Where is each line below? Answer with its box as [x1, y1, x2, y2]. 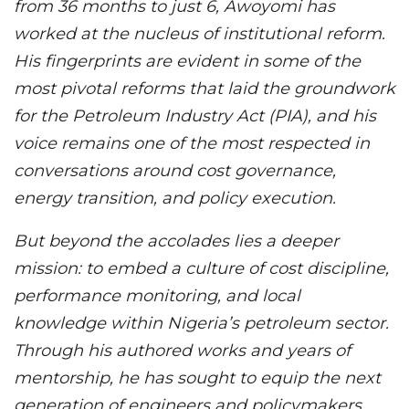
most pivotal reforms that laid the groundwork [14, 78, 395, 99]
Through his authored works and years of [14, 340, 351, 361]
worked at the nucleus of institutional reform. [14, 23, 385, 44]
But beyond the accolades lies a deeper [14, 230, 339, 251]
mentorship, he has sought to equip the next [14, 367, 381, 388]
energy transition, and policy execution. [14, 187, 336, 208]
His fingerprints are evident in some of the [14, 50, 361, 71]
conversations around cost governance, [14, 160, 336, 181]
